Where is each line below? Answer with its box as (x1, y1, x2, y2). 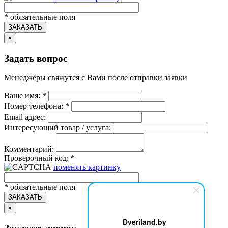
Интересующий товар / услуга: (4, 123, 111, 132)
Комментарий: (4, 145, 54, 154)
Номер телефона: (4, 102, 65, 111)
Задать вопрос (4, 52, 67, 64)
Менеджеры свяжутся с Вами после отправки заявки (4, 73, 187, 82)
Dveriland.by (122, 217, 166, 227)
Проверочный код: (4, 154, 71, 163)
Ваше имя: (4, 91, 42, 100)
